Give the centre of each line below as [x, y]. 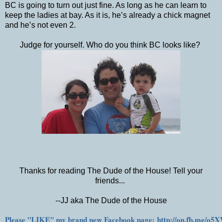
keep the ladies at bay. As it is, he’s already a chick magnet [108, 15]
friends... [111, 180]
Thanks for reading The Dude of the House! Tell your [111, 170]
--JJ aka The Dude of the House [111, 200]
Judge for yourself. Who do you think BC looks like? [111, 45]
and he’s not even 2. [41, 25]
